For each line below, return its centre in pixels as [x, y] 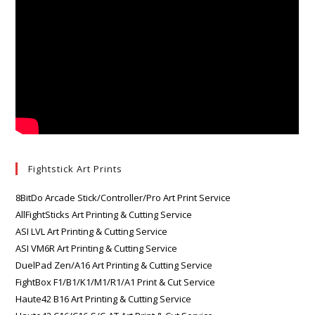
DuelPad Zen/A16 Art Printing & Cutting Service [114, 265]
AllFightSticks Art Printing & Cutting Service [104, 214]
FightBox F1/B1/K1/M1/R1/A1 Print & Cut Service [116, 282]
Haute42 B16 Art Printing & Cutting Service [104, 298]
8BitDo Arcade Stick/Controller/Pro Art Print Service [123, 197]
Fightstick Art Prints [76, 168]
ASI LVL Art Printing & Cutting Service [92, 231]
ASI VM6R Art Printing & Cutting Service [97, 248]
